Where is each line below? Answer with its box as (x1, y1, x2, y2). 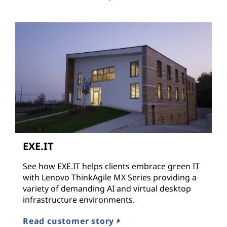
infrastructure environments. (23, 194, 135, 206)
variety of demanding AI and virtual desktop (23, 183, 191, 195)
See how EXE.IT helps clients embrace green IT (23, 161, 200, 172)
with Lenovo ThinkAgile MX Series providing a (23, 172, 197, 183)
